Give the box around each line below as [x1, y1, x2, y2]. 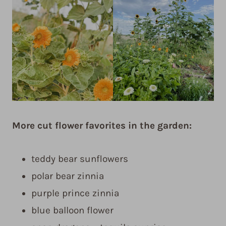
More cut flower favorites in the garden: [12, 120, 192, 131]
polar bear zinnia [31, 170, 104, 182]
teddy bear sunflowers [31, 153, 128, 164]
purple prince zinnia [31, 187, 119, 199]
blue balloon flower [31, 204, 114, 216]
